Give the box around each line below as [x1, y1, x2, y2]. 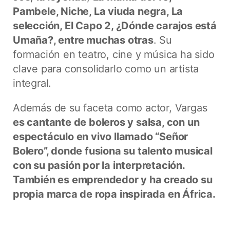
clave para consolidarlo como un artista [13, 63, 199, 75]
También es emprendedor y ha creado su [13, 174, 213, 186]
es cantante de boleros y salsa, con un [13, 116, 200, 129]
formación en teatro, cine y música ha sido [13, 48, 215, 61]
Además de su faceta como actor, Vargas [13, 102, 207, 114]
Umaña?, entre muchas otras [13, 34, 154, 47]
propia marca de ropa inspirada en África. [13, 188, 216, 201]
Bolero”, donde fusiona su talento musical [13, 145, 213, 158]
